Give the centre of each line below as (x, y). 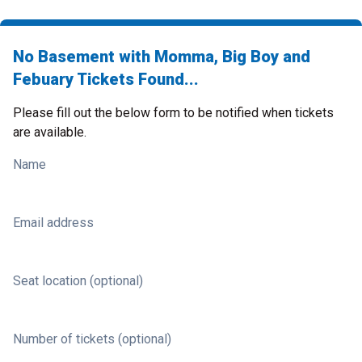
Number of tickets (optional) (92, 339)
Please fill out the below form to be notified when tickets (173, 113)
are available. (50, 132)
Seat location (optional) (78, 281)
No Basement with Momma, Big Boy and (162, 57)
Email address (53, 223)
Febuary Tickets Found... (106, 79)
